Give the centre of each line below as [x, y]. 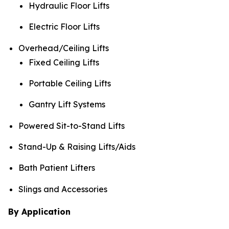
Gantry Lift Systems [67, 105]
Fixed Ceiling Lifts [64, 62]
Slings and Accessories [63, 189]
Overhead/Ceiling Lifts [64, 48]
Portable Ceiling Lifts [70, 84]
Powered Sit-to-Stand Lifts [72, 125]
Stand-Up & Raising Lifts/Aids [77, 147]
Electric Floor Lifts [64, 27]
